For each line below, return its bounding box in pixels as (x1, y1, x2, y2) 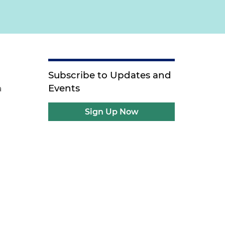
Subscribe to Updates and (48, 69, 172, 81)
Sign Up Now (84, 107, 139, 117)
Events (48, 82, 80, 94)
